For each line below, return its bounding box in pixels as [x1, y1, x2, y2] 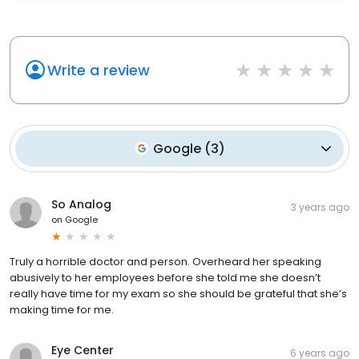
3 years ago [291, 200, 349, 214]
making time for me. [10, 301, 114, 317]
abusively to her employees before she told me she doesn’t [10, 269, 321, 285]
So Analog [51, 196, 111, 212]
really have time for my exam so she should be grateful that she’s [10, 285, 347, 301]
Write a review [47, 59, 150, 80]
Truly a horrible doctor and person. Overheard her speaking [10, 253, 321, 269]
